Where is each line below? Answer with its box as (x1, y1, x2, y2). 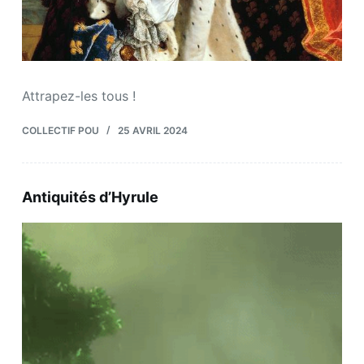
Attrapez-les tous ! (21, 87, 136, 104)
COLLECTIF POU (21, 123, 99, 136)
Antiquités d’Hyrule (21, 188, 158, 206)
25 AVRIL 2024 (117, 123, 188, 136)
